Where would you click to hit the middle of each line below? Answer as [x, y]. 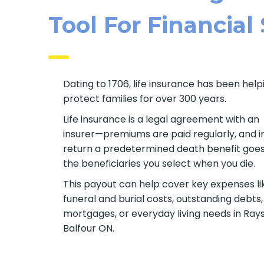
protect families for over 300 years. [145, 98]
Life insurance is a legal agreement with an [161, 119]
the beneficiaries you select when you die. [159, 163]
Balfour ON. [89, 228]
